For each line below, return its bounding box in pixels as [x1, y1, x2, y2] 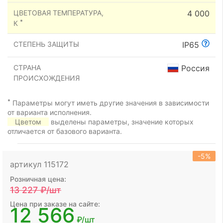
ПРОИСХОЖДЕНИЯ [13, 74, 80, 82]
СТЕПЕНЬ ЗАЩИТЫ [13, 40, 79, 48]
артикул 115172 [10, 159, 69, 169]
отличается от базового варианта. [7, 127, 122, 135]
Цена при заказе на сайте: [10, 199, 100, 208]
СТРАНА [13, 63, 41, 72]
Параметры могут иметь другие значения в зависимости [10, 99, 209, 107]
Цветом [15, 117, 41, 126]
